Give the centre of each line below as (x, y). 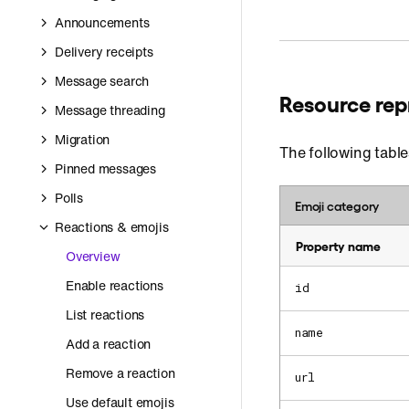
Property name (338, 245)
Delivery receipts (104, 52)
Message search (102, 81)
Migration (83, 139)
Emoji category (337, 205)
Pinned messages (105, 168)
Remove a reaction (121, 373)
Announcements (102, 22)
